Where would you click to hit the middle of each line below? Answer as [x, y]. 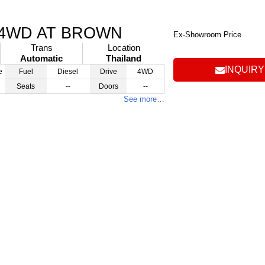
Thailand [124, 58]
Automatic [41, 58]
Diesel [68, 72]
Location [124, 48]
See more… [144, 99]
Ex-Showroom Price [207, 35]
